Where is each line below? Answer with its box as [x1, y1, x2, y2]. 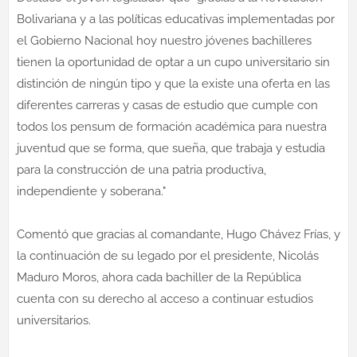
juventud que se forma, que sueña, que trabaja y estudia [17, 140, 325, 155]
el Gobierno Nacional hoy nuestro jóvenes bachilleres [17, 33, 312, 48]
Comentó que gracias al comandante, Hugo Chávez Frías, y [17, 226, 340, 241]
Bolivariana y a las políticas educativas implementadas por [17, 11, 335, 26]
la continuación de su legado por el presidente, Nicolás [17, 248, 319, 263]
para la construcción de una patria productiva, [17, 162, 266, 177]
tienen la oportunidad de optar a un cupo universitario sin [17, 54, 330, 69]
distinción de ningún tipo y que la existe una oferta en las [17, 76, 330, 91]
